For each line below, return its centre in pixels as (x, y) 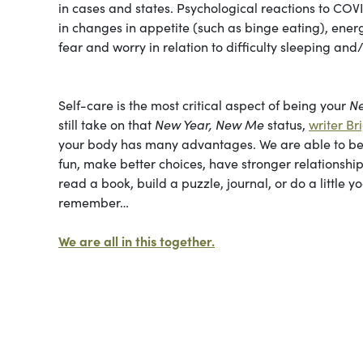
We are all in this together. (137, 240)
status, (286, 124)
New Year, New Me (209, 124)
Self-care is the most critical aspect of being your (204, 104)
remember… (94, 201)
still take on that (107, 124)
